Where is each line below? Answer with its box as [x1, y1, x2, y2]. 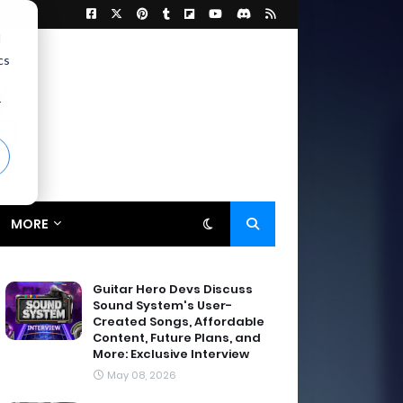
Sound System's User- [93, 297, 232, 314]
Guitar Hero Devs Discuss [93, 281, 253, 298]
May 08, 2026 [107, 368, 176, 382]
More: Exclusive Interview [93, 345, 249, 363]
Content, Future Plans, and [93, 329, 261, 346]
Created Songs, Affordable [93, 313, 264, 330]
